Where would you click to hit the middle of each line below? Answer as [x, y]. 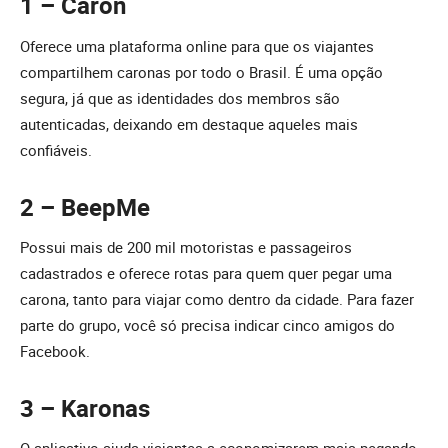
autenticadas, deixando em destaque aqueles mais [189, 123]
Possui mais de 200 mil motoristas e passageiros [186, 246]
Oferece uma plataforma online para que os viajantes [197, 45]
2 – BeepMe [85, 206]
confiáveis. [56, 149]
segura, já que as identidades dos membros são [180, 97]
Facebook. [55, 350]
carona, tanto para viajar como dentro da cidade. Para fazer [217, 298]
